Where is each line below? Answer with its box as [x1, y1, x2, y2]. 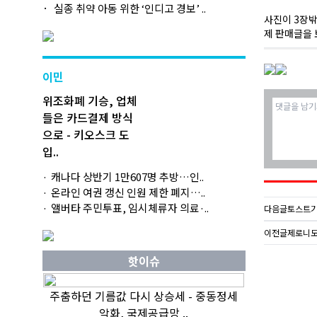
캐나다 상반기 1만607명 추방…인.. [51, 169, 204, 184]
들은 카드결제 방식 [42, 109, 133, 126]
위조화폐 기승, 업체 [42, 92, 137, 109]
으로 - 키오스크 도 [42, 126, 129, 143]
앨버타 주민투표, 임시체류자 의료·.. [51, 200, 209, 215]
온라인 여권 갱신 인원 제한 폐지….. [51, 185, 205, 200]
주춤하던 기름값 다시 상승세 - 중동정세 [50, 287, 238, 304]
